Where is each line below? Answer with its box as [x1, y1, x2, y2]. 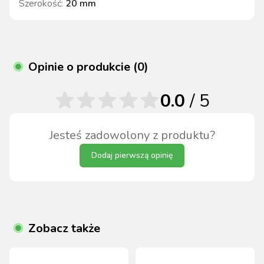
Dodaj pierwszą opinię [91, 150, 173, 161]
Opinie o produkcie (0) [28, 59, 148, 75]
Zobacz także [28, 220, 100, 237]
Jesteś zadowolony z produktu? [49, 127, 215, 144]
